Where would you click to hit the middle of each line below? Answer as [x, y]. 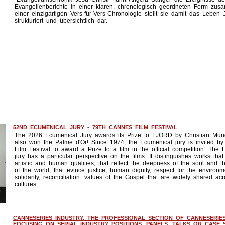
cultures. [26, 184]
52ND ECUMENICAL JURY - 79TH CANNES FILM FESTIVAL [95, 127]
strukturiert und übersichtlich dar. [61, 21]
